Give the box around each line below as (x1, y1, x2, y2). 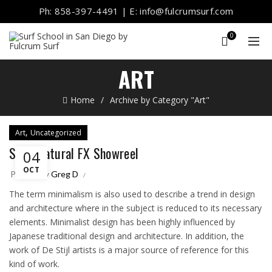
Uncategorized (30, 127, 81, 138)
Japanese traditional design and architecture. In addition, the (9, 230, 244, 242)
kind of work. (9, 258, 59, 270)
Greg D (51, 169, 78, 179)
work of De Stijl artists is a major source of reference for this (9, 244, 249, 256)
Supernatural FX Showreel (9, 143, 139, 163)
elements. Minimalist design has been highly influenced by (9, 216, 235, 228)
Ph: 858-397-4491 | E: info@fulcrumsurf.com (38, 5, 234, 17)
